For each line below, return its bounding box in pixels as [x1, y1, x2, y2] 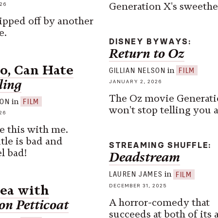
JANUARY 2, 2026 [109, 78, 163, 85]
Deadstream [109, 150, 180, 165]
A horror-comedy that [109, 196, 210, 208]
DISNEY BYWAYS [109, 36, 188, 46]
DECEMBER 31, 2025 [109, 182, 167, 189]
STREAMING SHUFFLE [109, 140, 209, 150]
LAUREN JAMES [109, 170, 163, 179]
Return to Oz [109, 46, 184, 61]
